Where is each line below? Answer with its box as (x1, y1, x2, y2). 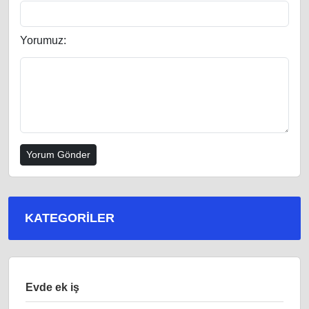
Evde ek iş (26, 281, 79, 294)
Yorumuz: (20, 34, 66, 47)
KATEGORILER (25, 211, 114, 226)
